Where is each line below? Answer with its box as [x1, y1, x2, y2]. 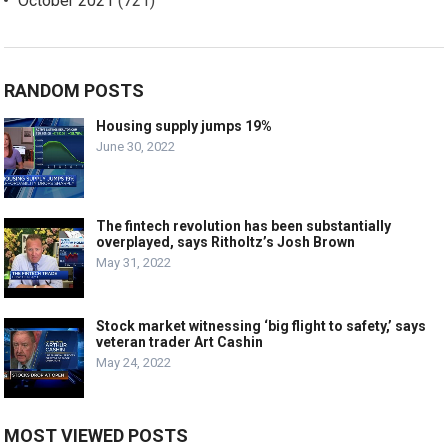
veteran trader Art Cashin [96, 334, 264, 351]
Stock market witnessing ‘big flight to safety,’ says [96, 318, 427, 335]
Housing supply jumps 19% [96, 118, 273, 135]
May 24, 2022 [96, 355, 172, 371]
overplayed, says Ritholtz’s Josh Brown [96, 234, 356, 251]
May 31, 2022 [96, 255, 172, 271]
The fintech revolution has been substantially [96, 218, 392, 235]
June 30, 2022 [96, 139, 176, 155]
